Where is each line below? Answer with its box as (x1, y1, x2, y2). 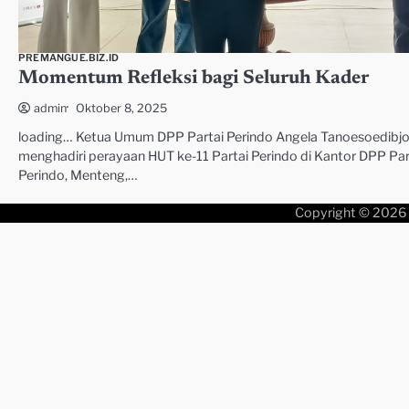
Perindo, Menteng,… (18, 167, 138, 184)
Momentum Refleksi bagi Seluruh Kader (18, 69, 369, 89)
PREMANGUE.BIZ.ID (18, 52, 120, 65)
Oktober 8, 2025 (76, 100, 167, 115)
